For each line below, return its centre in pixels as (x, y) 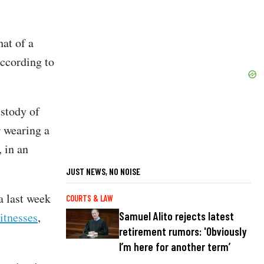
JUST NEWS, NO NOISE (103, 171)
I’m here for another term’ (175, 247)
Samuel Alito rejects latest (176, 216)
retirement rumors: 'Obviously (183, 232)
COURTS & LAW (90, 198)
